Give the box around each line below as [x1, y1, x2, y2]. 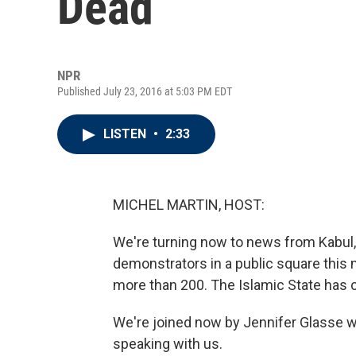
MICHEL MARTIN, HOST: [113, 196, 265, 213]
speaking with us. [113, 335, 222, 352]
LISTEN [103, 126, 149, 141]
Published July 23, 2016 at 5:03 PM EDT [57, 85, 232, 98]
